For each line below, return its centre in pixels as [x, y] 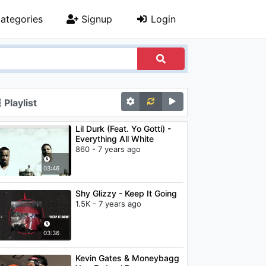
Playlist [19, 103]
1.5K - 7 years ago [108, 204]
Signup [95, 19]
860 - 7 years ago [108, 149]
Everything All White [114, 139]
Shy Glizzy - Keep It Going [126, 193]
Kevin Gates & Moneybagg [127, 258]
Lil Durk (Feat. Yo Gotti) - [123, 129]
